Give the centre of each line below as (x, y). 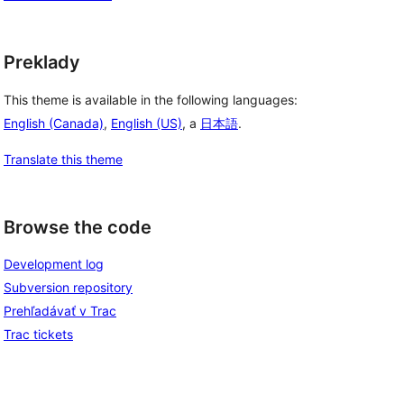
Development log (54, 264)
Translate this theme (63, 159)
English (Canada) (54, 123)
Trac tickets (38, 335)
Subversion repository (68, 288)
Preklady (42, 62)
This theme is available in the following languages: (151, 99)
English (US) (147, 123)
